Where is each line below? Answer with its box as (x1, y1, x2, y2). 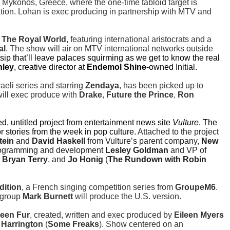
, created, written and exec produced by (30, 210, 174, 220)
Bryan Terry (2, 155, 48, 164)
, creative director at (14, 63, 87, 72)
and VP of (168, 146, 206, 155)
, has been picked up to (119, 81, 203, 90)
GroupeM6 (175, 183, 216, 192)
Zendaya (85, 81, 119, 90)
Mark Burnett (23, 192, 73, 201)
